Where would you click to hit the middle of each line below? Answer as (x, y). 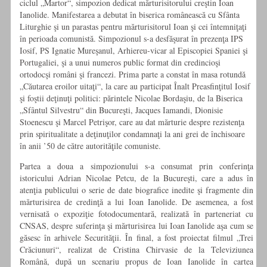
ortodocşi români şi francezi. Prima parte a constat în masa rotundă (133, 74)
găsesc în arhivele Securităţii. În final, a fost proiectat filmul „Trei (136, 238)
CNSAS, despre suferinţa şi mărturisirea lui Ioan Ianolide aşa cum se (136, 226)
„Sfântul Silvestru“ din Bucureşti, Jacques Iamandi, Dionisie (121, 110)
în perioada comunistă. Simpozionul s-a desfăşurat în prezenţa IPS (131, 39)
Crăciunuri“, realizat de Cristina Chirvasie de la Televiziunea (136, 250)
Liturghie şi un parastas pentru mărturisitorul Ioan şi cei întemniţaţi (133, 27)
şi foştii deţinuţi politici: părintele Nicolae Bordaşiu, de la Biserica (131, 98)
